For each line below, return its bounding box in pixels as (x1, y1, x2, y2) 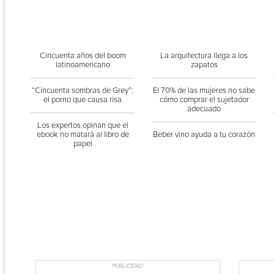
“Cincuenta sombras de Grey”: (32, 86, 134, 95)
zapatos (190, 60, 218, 70)
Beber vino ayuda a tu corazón (153, 130, 256, 139)
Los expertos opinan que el (37, 120, 128, 130)
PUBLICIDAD (112, 263, 143, 270)
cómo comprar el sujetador (159, 95, 249, 105)
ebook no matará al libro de (36, 130, 129, 139)
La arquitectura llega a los (160, 51, 248, 61)
